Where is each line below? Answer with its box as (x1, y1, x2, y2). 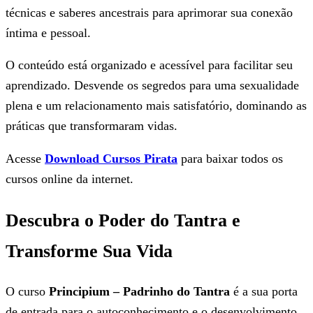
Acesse (6, 151, 45, 166)
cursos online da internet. (6, 171, 133, 186)
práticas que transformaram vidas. (6, 119, 177, 133)
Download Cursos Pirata (45, 151, 177, 166)
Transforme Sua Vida (6, 240, 173, 261)
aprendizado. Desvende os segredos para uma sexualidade (6, 78, 299, 93)
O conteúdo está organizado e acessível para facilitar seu (6, 58, 293, 73)
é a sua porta (230, 284, 298, 298)
